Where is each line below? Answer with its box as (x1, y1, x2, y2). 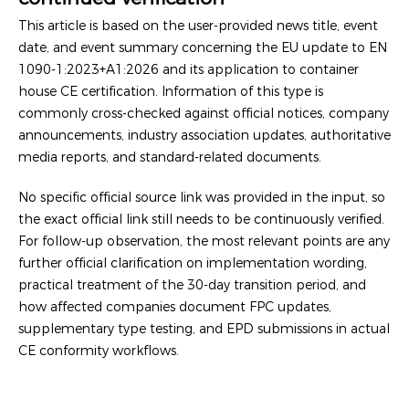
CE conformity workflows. (18, 341, 179, 359)
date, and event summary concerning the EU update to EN (18, 38, 387, 56)
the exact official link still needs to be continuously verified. (18, 210, 384, 227)
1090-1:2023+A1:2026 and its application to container (18, 60, 359, 78)
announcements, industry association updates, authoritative (18, 126, 391, 143)
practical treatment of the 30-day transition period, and (18, 276, 366, 293)
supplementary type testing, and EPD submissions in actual (18, 320, 390, 337)
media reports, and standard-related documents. (18, 148, 321, 165)
